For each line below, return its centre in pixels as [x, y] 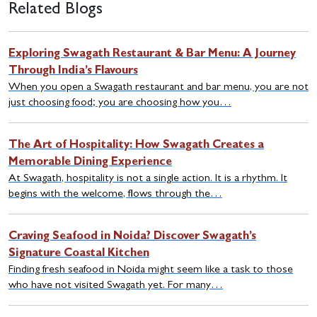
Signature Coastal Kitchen [79, 254]
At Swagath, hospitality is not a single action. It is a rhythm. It [148, 179]
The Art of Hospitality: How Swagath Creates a [136, 146]
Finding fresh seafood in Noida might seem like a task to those [151, 270]
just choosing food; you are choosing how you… [120, 103]
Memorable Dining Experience [90, 163]
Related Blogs [56, 10]
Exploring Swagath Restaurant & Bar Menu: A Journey [152, 54]
